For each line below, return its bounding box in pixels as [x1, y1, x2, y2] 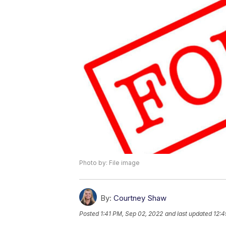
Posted [79, 210, 100, 218]
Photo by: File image [79, 159, 140, 167]
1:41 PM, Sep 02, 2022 [100, 210, 163, 218]
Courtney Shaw [114, 193, 166, 203]
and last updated [165, 210, 212, 218]
